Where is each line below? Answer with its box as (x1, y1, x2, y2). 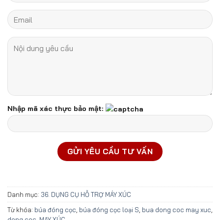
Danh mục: (7, 190, 41, 198)
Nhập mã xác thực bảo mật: (7, 104, 104, 113)
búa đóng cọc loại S (79, 205, 139, 214)
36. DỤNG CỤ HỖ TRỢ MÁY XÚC (41, 190, 131, 198)
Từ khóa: (7, 205, 34, 214)
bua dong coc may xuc (142, 205, 211, 214)
